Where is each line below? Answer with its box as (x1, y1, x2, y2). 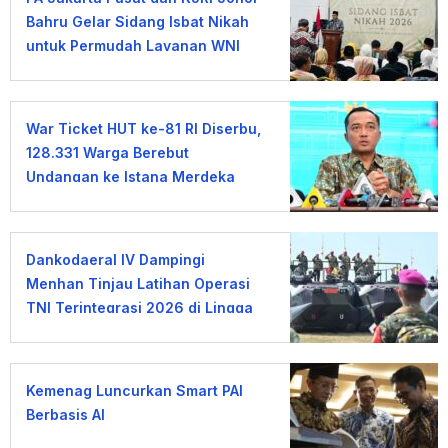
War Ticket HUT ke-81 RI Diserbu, (26, 120, 261, 138)
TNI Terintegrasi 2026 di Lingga (26, 299, 253, 317)
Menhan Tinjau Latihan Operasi (26, 275, 250, 293)
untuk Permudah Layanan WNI (26, 37, 240, 55)
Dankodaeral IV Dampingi (26, 251, 205, 269)
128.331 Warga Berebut (26, 144, 189, 162)
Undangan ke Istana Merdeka (26, 168, 235, 186)
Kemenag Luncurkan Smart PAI (26, 382, 243, 400)
